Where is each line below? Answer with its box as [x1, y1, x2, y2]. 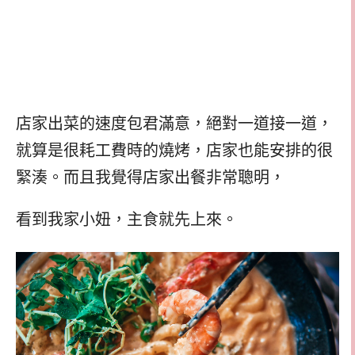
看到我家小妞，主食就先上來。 [16, 210, 238, 228]
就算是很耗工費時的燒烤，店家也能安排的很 [16, 142, 333, 160]
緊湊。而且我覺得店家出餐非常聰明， [16, 169, 285, 187]
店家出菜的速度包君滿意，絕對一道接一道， [16, 115, 333, 133]
